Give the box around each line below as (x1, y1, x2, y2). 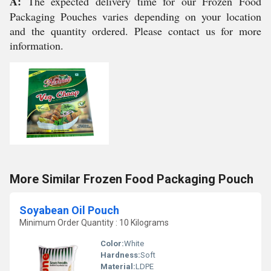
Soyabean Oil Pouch (19, 204, 119, 217)
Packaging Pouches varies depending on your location (10, 9, 261, 24)
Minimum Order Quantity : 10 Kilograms (19, 218, 169, 227)
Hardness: (100, 250, 140, 260)
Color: (100, 239, 124, 248)
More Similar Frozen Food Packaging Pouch (10, 172, 253, 186)
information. (10, 38, 64, 53)
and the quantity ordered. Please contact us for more (10, 24, 261, 38)
